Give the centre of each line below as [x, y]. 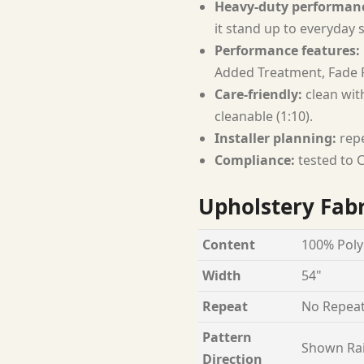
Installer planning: [275, 138]
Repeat [225, 306]
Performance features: [287, 50]
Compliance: [255, 160]
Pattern [227, 337]
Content [229, 244]
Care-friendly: [258, 94]
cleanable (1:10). [264, 116]
